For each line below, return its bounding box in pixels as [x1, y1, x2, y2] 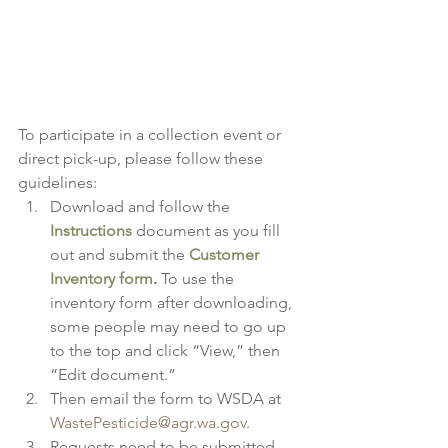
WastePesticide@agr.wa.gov [50, 413, 246, 433]
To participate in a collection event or [18, 125, 285, 145]
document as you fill [132, 221, 284, 241]
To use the [161, 269, 238, 289]
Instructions [50, 221, 132, 241]
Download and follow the [50, 197, 234, 217]
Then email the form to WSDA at [50, 389, 285, 409]
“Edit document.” [50, 365, 176, 385]
